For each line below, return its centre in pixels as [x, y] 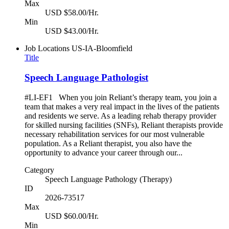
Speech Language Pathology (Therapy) [108, 179]
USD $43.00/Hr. [72, 31]
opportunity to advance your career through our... [104, 152]
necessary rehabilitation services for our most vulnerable [114, 134]
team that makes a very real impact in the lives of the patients [122, 106]
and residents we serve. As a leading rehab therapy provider [120, 116]
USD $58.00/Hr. [72, 13]
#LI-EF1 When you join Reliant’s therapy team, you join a [121, 97]
